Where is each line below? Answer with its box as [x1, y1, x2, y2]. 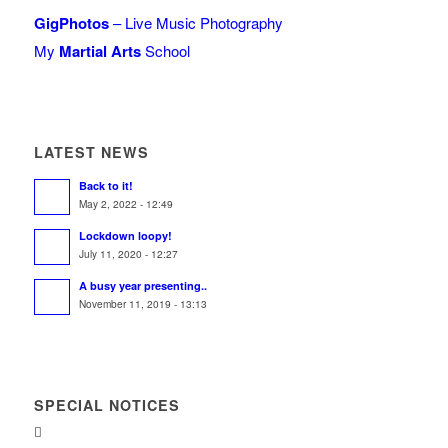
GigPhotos [33, 12, 109, 35]
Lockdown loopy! [78, 228, 172, 244]
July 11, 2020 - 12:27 [78, 246, 178, 262]
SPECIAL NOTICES [33, 395, 180, 416]
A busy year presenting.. [78, 278, 207, 294]
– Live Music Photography [108, 12, 283, 34]
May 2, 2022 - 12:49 [78, 196, 173, 212]
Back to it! [78, 178, 133, 194]
